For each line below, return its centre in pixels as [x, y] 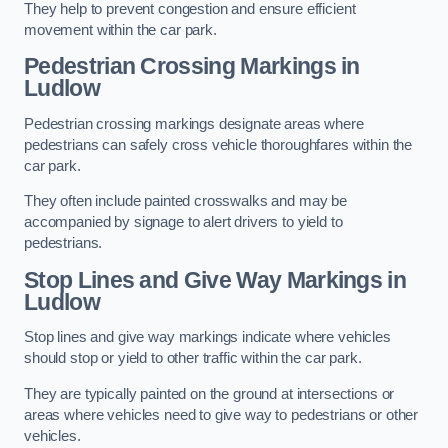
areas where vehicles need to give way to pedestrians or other [221, 414]
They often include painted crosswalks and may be [186, 201]
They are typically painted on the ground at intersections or [209, 393]
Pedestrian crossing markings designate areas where [194, 123]
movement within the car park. [120, 29]
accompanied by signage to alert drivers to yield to [183, 222]
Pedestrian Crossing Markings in [192, 66]
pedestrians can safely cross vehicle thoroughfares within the [218, 144]
